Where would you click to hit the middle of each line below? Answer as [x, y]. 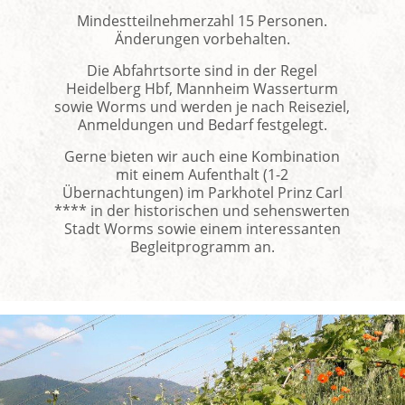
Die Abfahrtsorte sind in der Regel [202, 70]
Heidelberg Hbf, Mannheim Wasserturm [202, 88]
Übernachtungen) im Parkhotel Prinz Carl [202, 192]
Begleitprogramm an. [202, 246]
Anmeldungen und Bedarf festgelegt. [202, 124]
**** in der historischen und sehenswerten [202, 210]
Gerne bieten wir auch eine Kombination [202, 156]
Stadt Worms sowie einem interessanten [202, 228]
